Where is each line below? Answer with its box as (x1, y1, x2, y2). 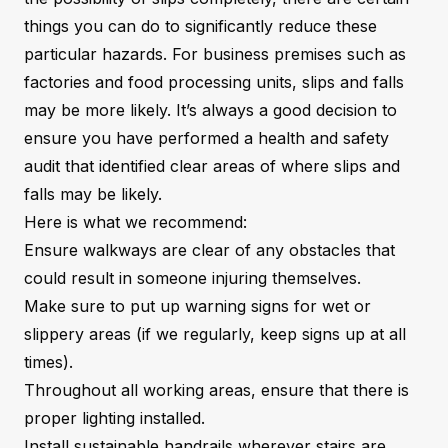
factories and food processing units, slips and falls (24, 71, 404, 92)
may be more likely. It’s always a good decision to (24, 99, 397, 120)
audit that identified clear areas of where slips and (24, 155, 400, 176)
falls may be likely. (24, 183, 162, 204)
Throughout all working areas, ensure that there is (24, 379, 409, 400)
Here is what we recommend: (24, 211, 247, 232)
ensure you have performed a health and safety (24, 127, 389, 148)
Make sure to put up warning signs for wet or (24, 295, 371, 316)
